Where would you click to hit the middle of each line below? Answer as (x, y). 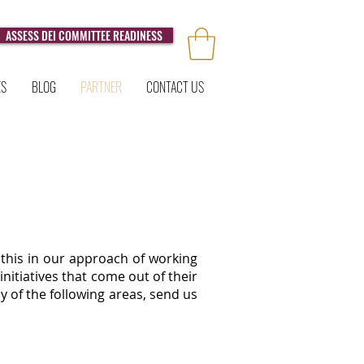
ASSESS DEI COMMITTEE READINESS (84, 35)
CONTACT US (175, 87)
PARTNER (101, 87)
